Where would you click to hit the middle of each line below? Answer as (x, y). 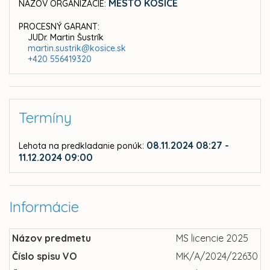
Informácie (44, 207)
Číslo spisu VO (45, 256)
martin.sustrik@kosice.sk (77, 49)
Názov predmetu (52, 238)
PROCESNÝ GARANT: (59, 27)
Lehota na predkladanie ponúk (80, 146)
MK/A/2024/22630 (217, 256)
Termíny (45, 118)
